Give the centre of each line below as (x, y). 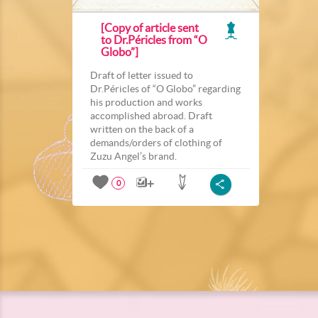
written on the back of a (142, 129)
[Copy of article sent (150, 27)
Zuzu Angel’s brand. (133, 156)
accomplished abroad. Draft (151, 115)
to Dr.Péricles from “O (154, 39)
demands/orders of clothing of (156, 142)
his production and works (146, 102)
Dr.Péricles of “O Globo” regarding (165, 88)
